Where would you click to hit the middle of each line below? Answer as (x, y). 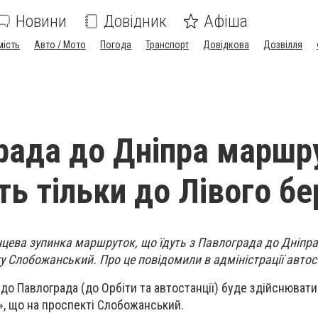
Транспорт (167, 45)
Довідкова (226, 45)
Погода (116, 45)
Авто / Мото (60, 45)
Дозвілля (283, 45)
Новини (41, 21)
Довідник (135, 21)
